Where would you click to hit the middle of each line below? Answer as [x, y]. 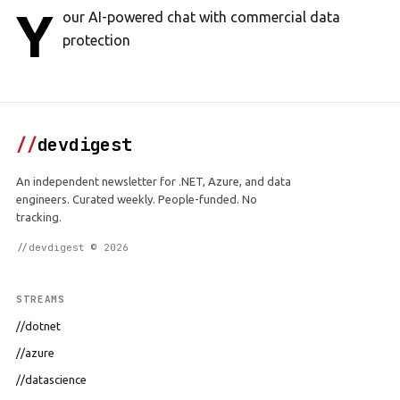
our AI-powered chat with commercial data [201, 17]
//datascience [51, 379]
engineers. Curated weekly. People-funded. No [137, 199]
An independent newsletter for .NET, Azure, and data [154, 181]
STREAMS [41, 299]
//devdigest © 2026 [72, 247]
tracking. [39, 217]
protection [96, 40]
